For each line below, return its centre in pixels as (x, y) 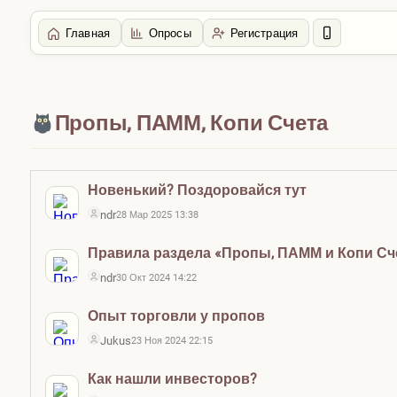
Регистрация (264, 33)
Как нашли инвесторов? (172, 379)
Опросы (170, 33)
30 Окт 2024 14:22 (156, 278)
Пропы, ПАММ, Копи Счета (191, 123)
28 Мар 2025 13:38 (157, 215)
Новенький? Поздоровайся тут (197, 190)
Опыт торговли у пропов (176, 316)
